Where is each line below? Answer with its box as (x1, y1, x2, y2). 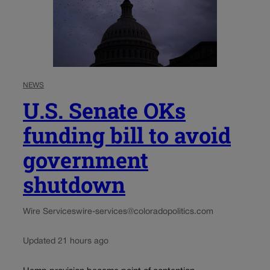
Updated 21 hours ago (23, 237, 108, 246)
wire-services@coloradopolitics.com (76, 208, 213, 216)
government (23, 145, 148, 175)
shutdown (23, 170, 125, 199)
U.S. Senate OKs (23, 96, 186, 125)
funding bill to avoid (23, 121, 231, 150)
